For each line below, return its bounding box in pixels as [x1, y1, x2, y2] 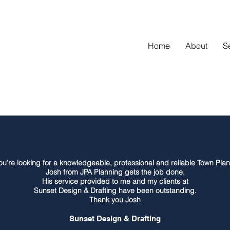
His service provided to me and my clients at [42, 177, 188, 186]
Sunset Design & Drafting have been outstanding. [33, 186, 197, 195]
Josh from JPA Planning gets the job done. [45, 167, 185, 177]
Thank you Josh [89, 195, 141, 204]
